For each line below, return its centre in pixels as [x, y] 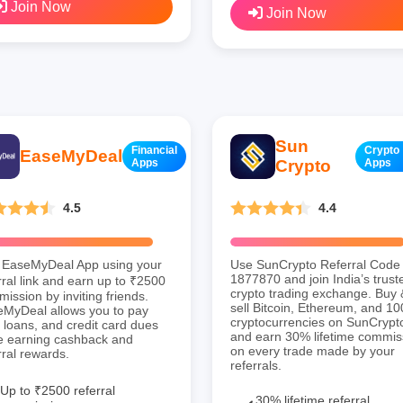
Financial [154, 150]
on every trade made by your [313, 350]
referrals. [256, 365]
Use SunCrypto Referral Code [315, 264]
